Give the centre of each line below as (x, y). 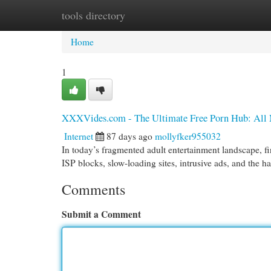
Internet (79, 136)
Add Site (222, 15)
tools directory (93, 15)
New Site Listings (154, 15)
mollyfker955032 (188, 136)
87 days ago (129, 136)
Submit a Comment (101, 214)
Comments (93, 189)
